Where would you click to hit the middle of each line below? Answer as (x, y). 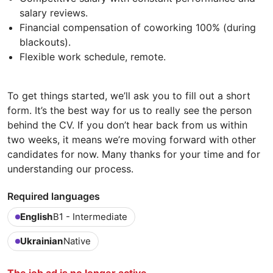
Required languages (54, 197)
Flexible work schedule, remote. (93, 57)
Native (77, 241)
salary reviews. (54, 13)
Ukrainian (41, 241)
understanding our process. (72, 169)
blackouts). (45, 42)
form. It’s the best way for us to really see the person (129, 111)
